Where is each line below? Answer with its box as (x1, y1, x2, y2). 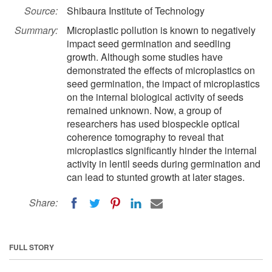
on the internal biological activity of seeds (67, 90, 243, 104)
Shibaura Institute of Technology (67, 4, 205, 18)
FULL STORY (9, 241, 54, 253)
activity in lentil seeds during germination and (67, 157, 260, 171)
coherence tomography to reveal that (67, 130, 223, 144)
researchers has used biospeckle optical (67, 117, 240, 131)
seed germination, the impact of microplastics (67, 76, 260, 90)
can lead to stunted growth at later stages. (67, 170, 245, 184)
